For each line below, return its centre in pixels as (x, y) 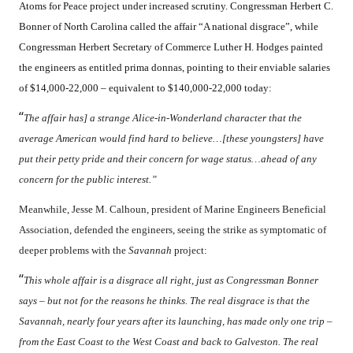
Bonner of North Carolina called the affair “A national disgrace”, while (169, 27)
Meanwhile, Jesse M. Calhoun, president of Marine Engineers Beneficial (173, 210)
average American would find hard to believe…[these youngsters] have (171, 139)
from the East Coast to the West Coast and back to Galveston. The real (169, 342)
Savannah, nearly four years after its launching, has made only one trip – (176, 321)
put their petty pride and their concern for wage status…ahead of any (168, 159)
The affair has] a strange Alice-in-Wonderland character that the (163, 118)
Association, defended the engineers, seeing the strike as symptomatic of (173, 230)
